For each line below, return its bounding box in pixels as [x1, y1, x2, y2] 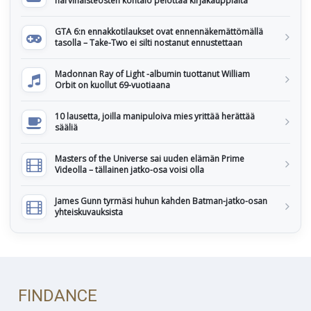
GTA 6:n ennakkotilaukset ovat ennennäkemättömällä [55, 26, 263, 38]
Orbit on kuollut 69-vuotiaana [55, 79, 170, 92]
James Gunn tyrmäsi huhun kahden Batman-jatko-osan [55, 195, 267, 208]
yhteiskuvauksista [55, 206, 123, 219]
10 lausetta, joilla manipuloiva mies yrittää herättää [55, 110, 255, 123]
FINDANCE [18, 285, 98, 305]
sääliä [55, 121, 78, 134]
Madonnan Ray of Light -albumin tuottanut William [55, 68, 250, 81]
